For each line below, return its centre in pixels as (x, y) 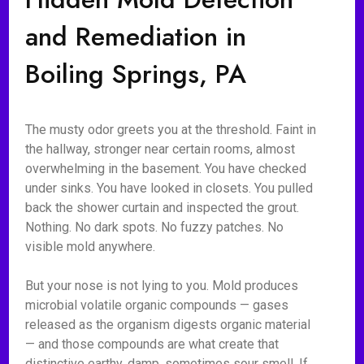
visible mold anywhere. (91, 247)
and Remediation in (136, 37)
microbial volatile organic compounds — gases (157, 305)
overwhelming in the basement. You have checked (166, 169)
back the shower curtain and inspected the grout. (162, 208)
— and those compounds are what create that (152, 344)
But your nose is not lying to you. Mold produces (162, 286)
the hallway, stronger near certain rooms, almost (160, 149)
